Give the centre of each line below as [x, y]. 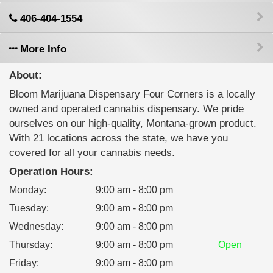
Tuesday [28, 208]
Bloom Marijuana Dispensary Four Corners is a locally [132, 94]
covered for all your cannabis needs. [92, 153]
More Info [42, 49]
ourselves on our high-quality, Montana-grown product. [133, 123]
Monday [27, 190]
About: [26, 75]
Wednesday [35, 226]
